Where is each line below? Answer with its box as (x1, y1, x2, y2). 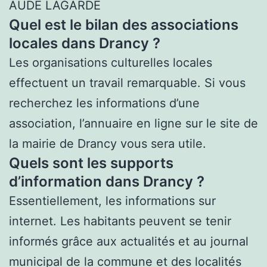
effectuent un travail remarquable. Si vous (9, 75, 246, 90)
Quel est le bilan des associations (9, 15, 238, 33)
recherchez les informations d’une (9, 95, 200, 110)
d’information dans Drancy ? (9, 172, 204, 190)
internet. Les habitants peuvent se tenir (9, 213, 231, 228)
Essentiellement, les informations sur (9, 193, 216, 208)
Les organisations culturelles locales (9, 55, 212, 70)
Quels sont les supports (9, 154, 173, 172)
